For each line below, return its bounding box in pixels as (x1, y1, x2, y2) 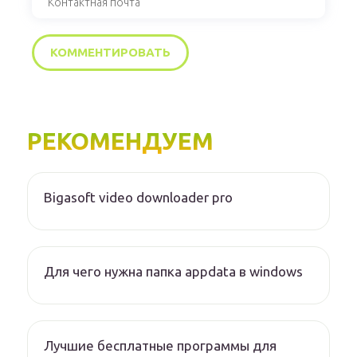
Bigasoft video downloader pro (44, 190, 233, 206)
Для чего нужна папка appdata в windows (44, 264, 303, 280)
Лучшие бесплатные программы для (44, 338, 277, 354)
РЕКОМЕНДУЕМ (27, 127, 214, 155)
